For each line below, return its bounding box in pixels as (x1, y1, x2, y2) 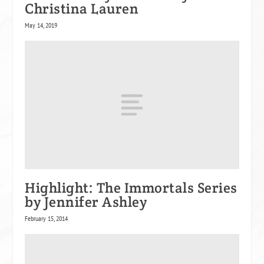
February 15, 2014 (25, 213, 68, 223)
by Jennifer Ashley (25, 192, 147, 211)
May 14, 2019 (25, 21, 58, 30)
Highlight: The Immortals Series (25, 178, 237, 197)
